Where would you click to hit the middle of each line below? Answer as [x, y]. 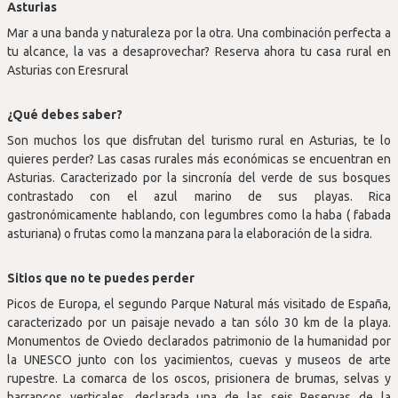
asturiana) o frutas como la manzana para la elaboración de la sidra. [191, 234]
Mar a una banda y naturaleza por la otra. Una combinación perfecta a [199, 33]
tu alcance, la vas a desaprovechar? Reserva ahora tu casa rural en [199, 52]
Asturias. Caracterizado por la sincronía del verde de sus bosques [199, 178]
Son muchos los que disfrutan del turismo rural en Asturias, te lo [199, 140]
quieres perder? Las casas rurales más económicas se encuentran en [199, 159]
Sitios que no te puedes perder [101, 278]
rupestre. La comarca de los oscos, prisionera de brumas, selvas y [199, 378]
